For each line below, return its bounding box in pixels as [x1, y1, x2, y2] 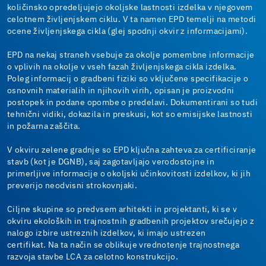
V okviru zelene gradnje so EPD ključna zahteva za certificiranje [7, 145, 256, 154]
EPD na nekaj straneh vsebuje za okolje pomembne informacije [7, 50, 255, 59]
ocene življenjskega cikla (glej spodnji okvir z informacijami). [7, 27, 248, 36]
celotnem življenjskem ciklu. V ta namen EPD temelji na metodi [7, 15, 256, 24]
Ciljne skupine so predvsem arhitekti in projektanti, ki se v [7, 205, 237, 214]
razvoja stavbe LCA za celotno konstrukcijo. [7, 252, 180, 261]
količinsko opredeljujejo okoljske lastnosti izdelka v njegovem [7, 3, 253, 12]
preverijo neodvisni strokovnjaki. [7, 181, 140, 190]
